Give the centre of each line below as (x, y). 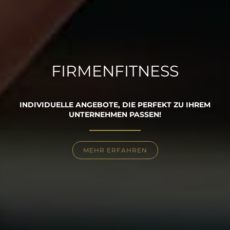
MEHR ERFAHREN (115, 150)
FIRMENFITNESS (115, 71)
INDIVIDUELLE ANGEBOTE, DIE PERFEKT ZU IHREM (115, 104)
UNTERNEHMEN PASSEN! (115, 114)
